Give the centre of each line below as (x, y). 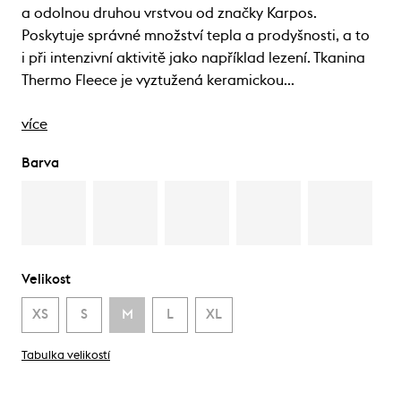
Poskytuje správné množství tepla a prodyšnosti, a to (196, 35)
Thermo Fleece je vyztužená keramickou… (158, 80)
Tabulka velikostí (66, 355)
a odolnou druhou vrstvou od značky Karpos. (169, 13)
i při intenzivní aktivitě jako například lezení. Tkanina (193, 58)
